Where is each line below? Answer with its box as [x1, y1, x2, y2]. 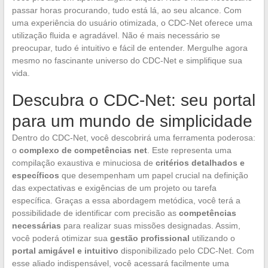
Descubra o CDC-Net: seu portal [11, 91, 255, 109]
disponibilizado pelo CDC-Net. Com [118, 246, 254, 255]
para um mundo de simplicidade [11, 112, 252, 130]
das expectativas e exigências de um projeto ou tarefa [11, 183, 217, 193]
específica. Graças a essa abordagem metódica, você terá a [11, 196, 240, 205]
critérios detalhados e [155, 158, 245, 167]
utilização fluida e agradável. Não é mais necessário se [11, 31, 220, 40]
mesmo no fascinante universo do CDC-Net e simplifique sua [11, 56, 242, 65]
